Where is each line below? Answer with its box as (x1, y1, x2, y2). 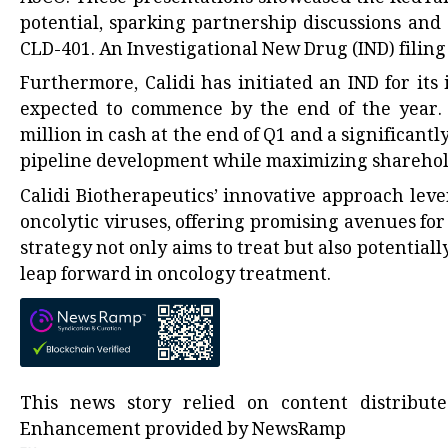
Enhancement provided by (20, 415, 252, 446)
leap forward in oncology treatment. (20, 261, 331, 292)
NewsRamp (252, 415, 346, 446)
